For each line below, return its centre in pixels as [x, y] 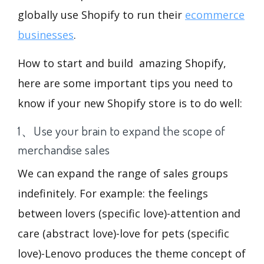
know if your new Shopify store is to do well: [130, 103]
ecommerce [215, 15]
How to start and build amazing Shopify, [122, 63]
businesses [46, 35]
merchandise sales [64, 150]
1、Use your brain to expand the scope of [122, 131]
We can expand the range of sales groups [123, 174]
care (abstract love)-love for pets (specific [123, 234]
